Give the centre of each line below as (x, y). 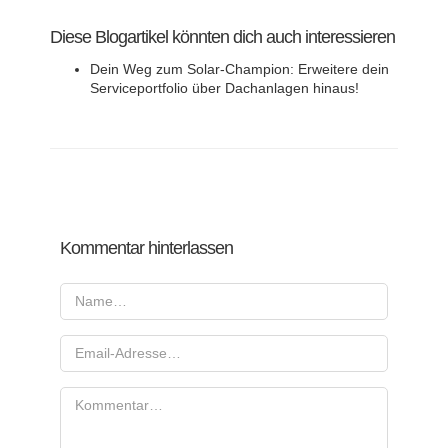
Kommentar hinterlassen (146, 247)
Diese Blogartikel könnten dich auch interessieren (222, 36)
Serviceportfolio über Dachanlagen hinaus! (224, 87)
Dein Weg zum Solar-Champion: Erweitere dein (239, 68)
